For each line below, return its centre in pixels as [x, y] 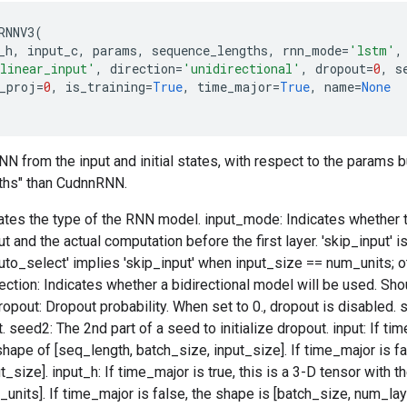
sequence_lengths [210, 50]
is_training [105, 87]
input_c [53, 50]
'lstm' [372, 50]
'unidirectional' [242, 69]
